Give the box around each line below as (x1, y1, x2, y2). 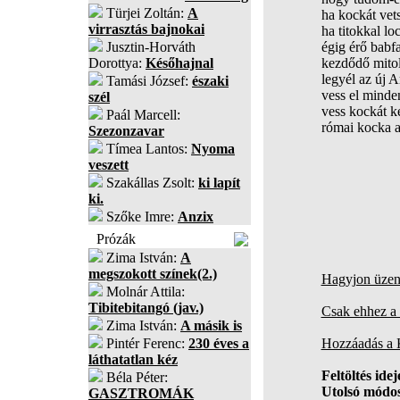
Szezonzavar (88, 123, 164, 138)
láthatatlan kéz (88, 352, 178, 367)
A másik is (180, 318, 242, 333)
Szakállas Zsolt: (103, 175, 198, 190)
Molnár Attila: (103, 284, 185, 299)
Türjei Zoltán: (103, 5, 187, 21)
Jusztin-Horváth (103, 39, 196, 54)
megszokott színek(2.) (88, 266, 217, 281)
